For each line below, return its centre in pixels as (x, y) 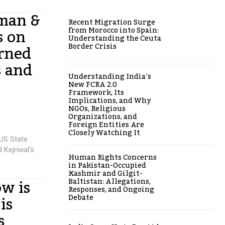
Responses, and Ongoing (111, 190)
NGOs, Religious (97, 109)
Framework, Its (96, 93)
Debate (81, 198)
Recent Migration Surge (112, 23)
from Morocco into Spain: (114, 31)
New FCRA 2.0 (93, 85)
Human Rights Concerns (113, 158)
